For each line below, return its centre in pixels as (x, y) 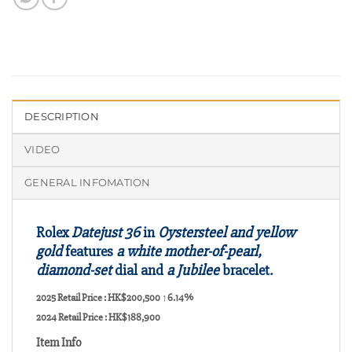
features (89, 252)
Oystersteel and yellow (227, 233)
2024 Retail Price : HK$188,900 (98, 317)
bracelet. (246, 271)
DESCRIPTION (62, 117)
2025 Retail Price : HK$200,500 (99, 297)
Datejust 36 (106, 233)
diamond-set (74, 271)
